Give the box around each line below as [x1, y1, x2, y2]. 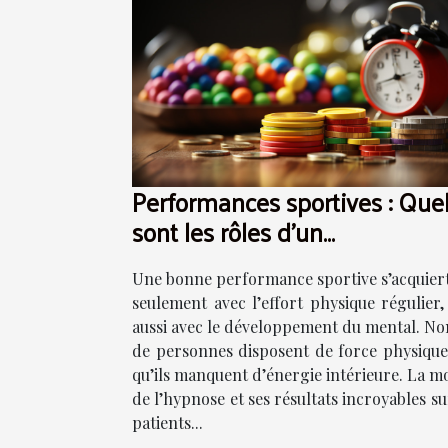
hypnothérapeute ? [132, 238, 334, 284]
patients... [132, 411, 203, 433]
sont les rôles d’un [132, 208, 323, 254]
